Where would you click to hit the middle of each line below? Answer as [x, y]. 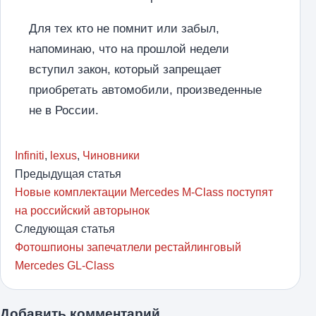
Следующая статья [65, 229]
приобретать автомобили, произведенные [145, 90]
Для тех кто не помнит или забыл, [124, 29]
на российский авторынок [82, 211]
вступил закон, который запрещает [125, 69]
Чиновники [111, 156]
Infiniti [30, 156]
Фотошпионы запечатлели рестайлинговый [128, 247]
